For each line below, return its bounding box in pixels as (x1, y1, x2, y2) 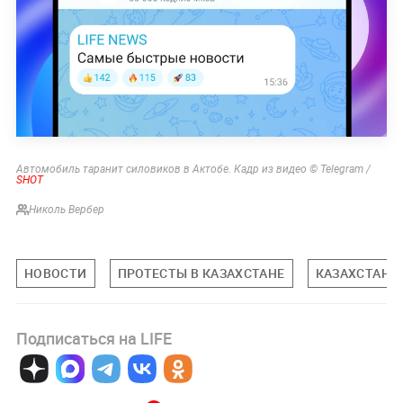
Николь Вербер (28, 202, 104, 216)
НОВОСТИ (23, 264, 87, 282)
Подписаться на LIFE (15, 327, 172, 350)
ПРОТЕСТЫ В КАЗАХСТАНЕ (117, 264, 285, 282)
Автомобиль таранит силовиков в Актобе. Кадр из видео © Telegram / (15, 162, 371, 175)
